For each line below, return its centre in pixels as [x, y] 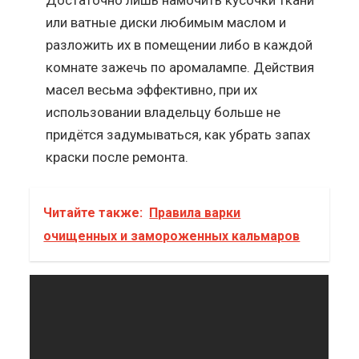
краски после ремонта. [117, 157]
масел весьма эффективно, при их [152, 89]
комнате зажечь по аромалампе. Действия [180, 67]
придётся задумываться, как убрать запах [178, 134]
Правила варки [195, 212]
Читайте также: [93, 212]
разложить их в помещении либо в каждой [179, 44]
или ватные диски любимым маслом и [166, 22]
